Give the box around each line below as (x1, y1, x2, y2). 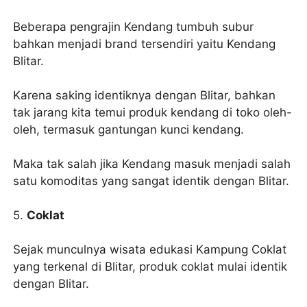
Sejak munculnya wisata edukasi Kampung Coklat (13, 242, 287, 256)
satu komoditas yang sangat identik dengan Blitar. (13, 173, 290, 188)
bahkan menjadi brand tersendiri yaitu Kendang (13, 36, 276, 51)
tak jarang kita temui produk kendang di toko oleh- (13, 105, 293, 119)
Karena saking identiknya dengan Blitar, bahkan (13, 88, 276, 102)
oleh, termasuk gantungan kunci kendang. (13, 122, 245, 136)
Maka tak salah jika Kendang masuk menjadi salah (13, 156, 291, 171)
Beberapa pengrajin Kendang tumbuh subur (13, 19, 254, 34)
